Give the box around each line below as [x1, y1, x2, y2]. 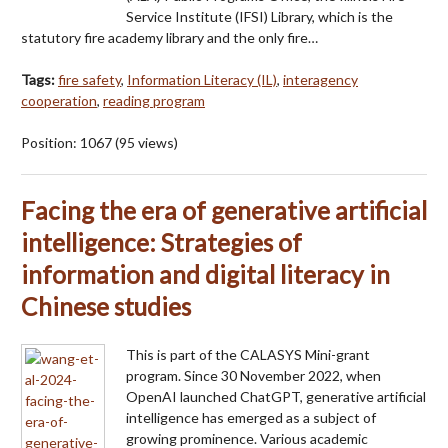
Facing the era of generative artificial [21, 195, 427, 225]
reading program [103, 91, 205, 109]
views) [135, 133, 178, 151]
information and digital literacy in [21, 259, 390, 289]
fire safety [58, 70, 121, 88]
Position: [21, 133, 80, 151]
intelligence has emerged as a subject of [126, 408, 376, 426]
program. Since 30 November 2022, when [126, 366, 381, 384]
